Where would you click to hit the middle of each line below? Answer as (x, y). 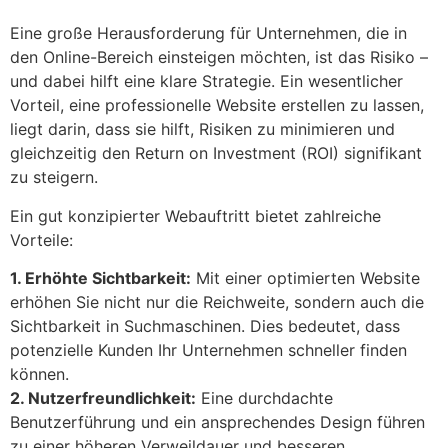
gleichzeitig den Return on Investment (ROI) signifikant (216, 153)
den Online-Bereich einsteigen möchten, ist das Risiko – (219, 57)
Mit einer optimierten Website (305, 278)
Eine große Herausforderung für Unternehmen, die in (208, 33)
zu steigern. (54, 177)
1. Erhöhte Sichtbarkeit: (100, 278)
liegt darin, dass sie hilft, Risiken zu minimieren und (202, 129)
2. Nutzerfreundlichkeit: (103, 398)
